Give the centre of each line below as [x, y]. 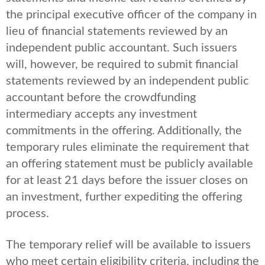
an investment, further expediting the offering [124, 197]
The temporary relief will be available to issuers [128, 245]
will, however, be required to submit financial [122, 64]
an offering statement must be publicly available [130, 164]
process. [28, 213]
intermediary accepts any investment [101, 114]
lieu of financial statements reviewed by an [117, 31]
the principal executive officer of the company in [131, 14]
